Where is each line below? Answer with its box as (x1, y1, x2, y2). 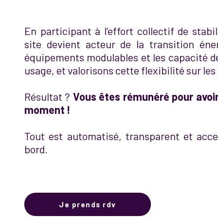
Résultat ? (24, 90, 73, 103)
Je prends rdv (59, 200, 116, 209)
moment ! (24, 103, 71, 116)
